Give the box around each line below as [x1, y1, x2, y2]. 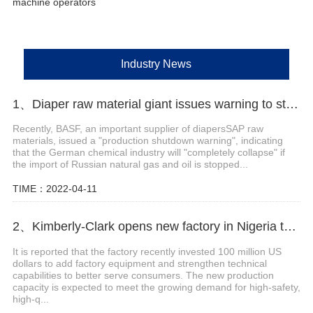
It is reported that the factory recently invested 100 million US [12, 246, 282, 258]
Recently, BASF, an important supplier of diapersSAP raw [12, 123, 263, 135]
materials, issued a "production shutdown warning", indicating [12, 135, 283, 147]
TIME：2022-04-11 [12, 183, 97, 195]
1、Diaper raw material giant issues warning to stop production [285, 96, 298, 111]
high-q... [12, 293, 49, 305]
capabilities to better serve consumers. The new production [12, 270, 274, 282]
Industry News [121, 57, 192, 70]
